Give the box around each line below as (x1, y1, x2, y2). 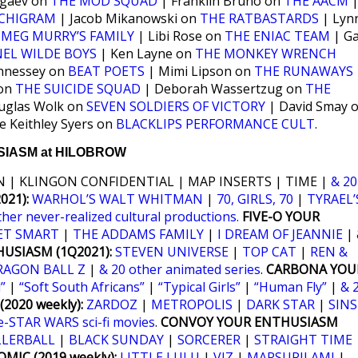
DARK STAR (246, 296, 315, 313)
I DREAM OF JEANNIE (217, 225, 343, 243)
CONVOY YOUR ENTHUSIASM (161, 313, 338, 331)
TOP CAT (242, 243, 296, 261)
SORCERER (177, 331, 241, 348)
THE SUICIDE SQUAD (15, 80, 141, 97)
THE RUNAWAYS (254, 62, 353, 80)
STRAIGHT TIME (254, 331, 352, 348)
